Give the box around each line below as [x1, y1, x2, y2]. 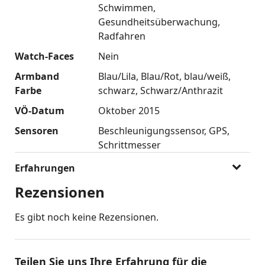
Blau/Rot [140, 69, 179, 83]
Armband [15, 69, 59, 83]
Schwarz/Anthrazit [140, 83, 223, 97]
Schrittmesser [98, 138, 161, 151]
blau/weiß [183, 69, 228, 83]
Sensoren [15, 124, 59, 137]
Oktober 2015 [98, 104, 160, 117]
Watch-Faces [15, 49, 74, 63]
